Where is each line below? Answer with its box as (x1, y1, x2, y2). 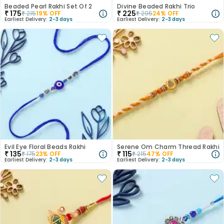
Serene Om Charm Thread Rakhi (117, 142, 219, 151)
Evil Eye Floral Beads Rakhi (4, 142, 86, 151)
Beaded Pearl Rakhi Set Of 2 (4, 2, 92, 10)
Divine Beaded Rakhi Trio (117, 2, 195, 10)
